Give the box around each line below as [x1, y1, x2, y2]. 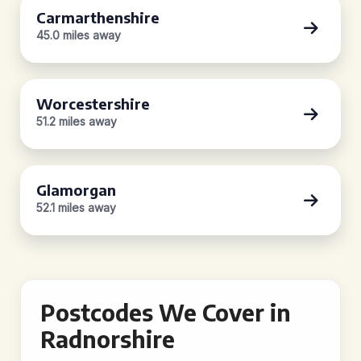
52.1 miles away [36, 201, 116, 214]
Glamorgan [36, 180, 116, 199]
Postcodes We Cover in [40, 298, 291, 326]
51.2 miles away [36, 114, 117, 128]
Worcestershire [36, 94, 150, 113]
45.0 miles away [36, 28, 121, 42]
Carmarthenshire [36, 8, 160, 27]
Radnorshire [40, 325, 175, 353]
